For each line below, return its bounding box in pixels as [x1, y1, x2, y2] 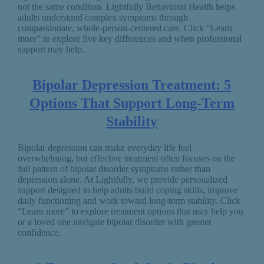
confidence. [17, 227, 61, 237]
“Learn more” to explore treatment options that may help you [17, 206, 243, 216]
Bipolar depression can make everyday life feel [17, 143, 192, 153]
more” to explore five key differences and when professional [17, 34, 242, 44]
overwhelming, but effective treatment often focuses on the [17, 153, 235, 163]
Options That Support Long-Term [29, 95, 235, 111]
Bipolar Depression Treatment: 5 [32, 77, 232, 93]
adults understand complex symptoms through [17, 12, 188, 23]
